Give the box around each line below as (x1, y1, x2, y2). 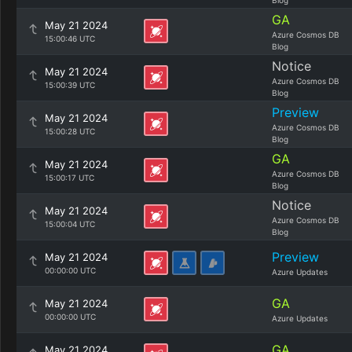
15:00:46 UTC (45, 34, 95, 43)
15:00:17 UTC (45, 173, 94, 182)
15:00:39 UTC (45, 80, 95, 90)
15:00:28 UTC (45, 126, 95, 136)
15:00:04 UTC (45, 219, 95, 229)
